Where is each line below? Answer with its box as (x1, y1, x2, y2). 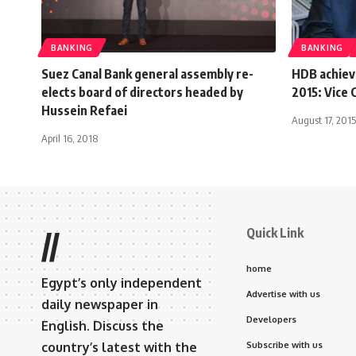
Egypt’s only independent (41, 274, 202, 291)
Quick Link (246, 224, 304, 241)
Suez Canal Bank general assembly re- (41, 65, 253, 82)
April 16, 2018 (41, 131, 98, 145)
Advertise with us (246, 288, 320, 300)
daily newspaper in (41, 296, 158, 312)
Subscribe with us (246, 339, 323, 350)
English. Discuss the (41, 317, 164, 334)
